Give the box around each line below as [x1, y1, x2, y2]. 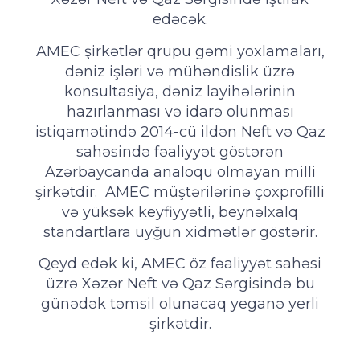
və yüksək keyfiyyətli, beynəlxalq [62, 202, 298, 221]
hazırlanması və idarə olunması [66, 102, 294, 121]
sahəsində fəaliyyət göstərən [76, 142, 284, 161]
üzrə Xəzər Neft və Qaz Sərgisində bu [45, 275, 315, 293]
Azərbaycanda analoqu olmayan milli [44, 162, 316, 181]
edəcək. [152, 10, 208, 29]
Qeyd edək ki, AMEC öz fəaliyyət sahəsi [39, 255, 321, 273]
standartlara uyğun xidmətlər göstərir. [43, 223, 317, 241]
